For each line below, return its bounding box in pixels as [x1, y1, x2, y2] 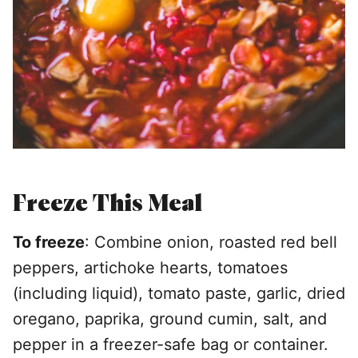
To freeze [13, 233, 85, 252]
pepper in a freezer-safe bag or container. [13, 335, 328, 354]
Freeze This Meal [13, 187, 202, 217]
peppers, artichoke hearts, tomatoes [13, 258, 288, 277]
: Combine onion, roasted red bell [85, 233, 337, 252]
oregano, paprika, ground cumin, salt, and [13, 309, 327, 328]
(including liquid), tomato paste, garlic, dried [13, 284, 345, 303]
